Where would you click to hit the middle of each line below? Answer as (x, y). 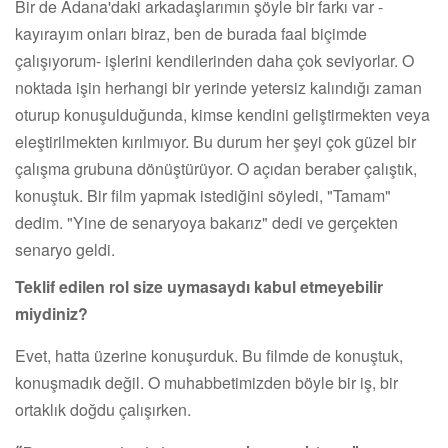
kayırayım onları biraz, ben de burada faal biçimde (191, 33)
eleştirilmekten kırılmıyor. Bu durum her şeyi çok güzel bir (215, 141)
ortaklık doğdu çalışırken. (103, 409)
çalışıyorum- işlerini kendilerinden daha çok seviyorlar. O (214, 60)
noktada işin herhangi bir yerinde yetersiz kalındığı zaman (218, 87)
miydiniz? (51, 313)
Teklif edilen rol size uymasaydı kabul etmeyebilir (199, 286)
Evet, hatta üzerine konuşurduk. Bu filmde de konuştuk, (209, 355)
